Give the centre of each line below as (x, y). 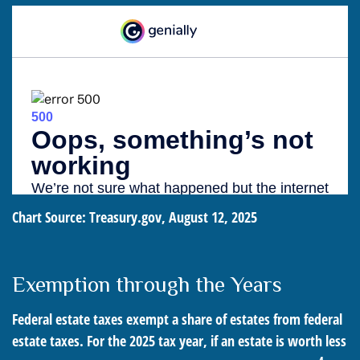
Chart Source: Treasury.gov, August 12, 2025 (135, 217)
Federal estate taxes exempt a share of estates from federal (177, 319)
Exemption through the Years (147, 285)
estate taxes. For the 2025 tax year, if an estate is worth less (179, 341)
